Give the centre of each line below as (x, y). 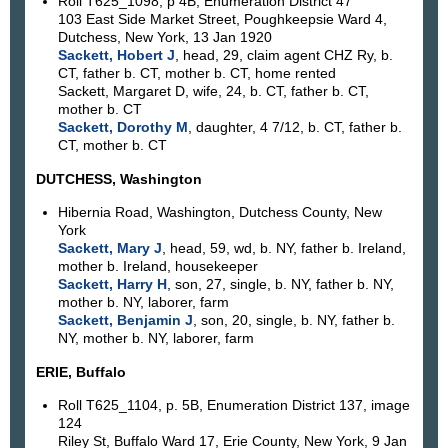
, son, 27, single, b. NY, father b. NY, (280, 284)
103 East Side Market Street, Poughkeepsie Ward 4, (222, 19)
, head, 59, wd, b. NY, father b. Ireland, (283, 248)
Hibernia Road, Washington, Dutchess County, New (219, 212)
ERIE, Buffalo (81, 371)
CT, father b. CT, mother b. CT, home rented (196, 73)
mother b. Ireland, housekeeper (157, 266)
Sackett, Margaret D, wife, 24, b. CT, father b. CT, (213, 91)
